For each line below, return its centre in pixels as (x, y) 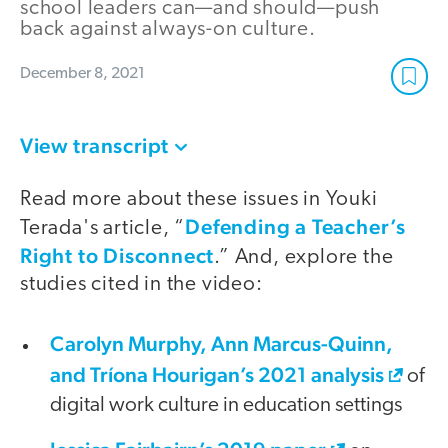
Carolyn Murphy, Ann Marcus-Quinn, (221, 344)
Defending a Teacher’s (296, 226)
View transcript (94, 145)
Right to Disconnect (117, 255)
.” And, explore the (304, 257)
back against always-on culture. (168, 29)
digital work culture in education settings (226, 406)
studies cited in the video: (144, 284)
